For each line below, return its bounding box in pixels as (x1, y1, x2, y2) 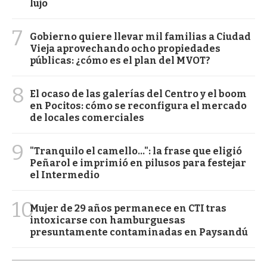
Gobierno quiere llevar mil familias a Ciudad (30, 30, 251, 42)
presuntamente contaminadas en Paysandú (30, 226, 248, 238)
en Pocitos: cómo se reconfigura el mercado (30, 100, 247, 111)
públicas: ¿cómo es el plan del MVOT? (30, 54, 210, 66)
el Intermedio (30, 169, 100, 181)
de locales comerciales (30, 111, 144, 123)
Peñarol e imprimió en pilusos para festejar (30, 157, 246, 169)
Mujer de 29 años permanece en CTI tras (30, 202, 226, 214)
